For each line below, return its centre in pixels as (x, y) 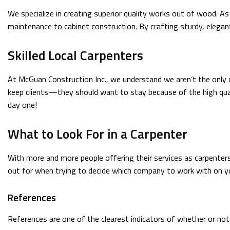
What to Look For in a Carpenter (98, 134)
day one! (22, 105)
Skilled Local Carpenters (75, 55)
